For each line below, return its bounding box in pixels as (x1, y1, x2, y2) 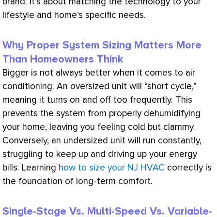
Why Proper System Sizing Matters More (2, 38, 201, 52)
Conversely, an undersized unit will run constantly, (2, 135, 201, 146)
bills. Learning (2, 162, 59, 173)
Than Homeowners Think (2, 52, 124, 66)
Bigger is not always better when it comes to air (2, 67, 195, 78)
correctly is (165, 162, 212, 173)
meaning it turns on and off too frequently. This (2, 94, 192, 106)
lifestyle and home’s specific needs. (2, 9, 146, 21)
